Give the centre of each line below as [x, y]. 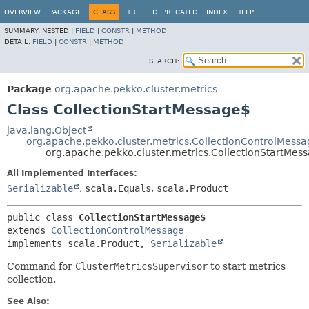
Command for [41, 266]
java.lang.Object [47, 130]
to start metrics [247, 266]
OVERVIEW [22, 12]
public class [43, 217]
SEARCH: [164, 61]
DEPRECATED [175, 12]
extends [29, 230]
